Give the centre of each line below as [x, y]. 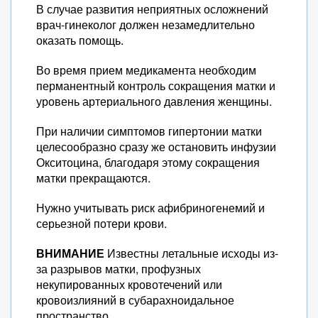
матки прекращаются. [93, 178]
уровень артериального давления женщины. [154, 101]
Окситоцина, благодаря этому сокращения [148, 162]
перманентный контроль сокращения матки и [156, 86]
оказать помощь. [80, 40]
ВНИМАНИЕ [70, 253]
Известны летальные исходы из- [191, 253]
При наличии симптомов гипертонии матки [149, 131]
